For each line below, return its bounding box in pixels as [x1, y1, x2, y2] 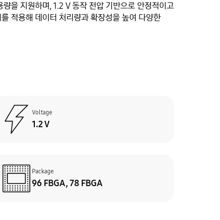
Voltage [31, 108, 52, 116]
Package [31, 167, 54, 175]
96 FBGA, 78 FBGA [31, 177, 103, 189]
